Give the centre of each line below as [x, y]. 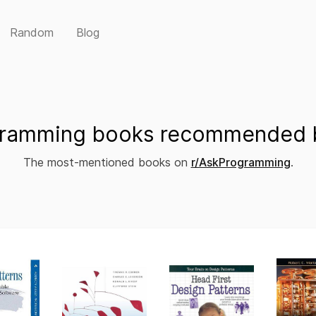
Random [32, 32]
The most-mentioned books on [107, 162]
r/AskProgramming [241, 162]
